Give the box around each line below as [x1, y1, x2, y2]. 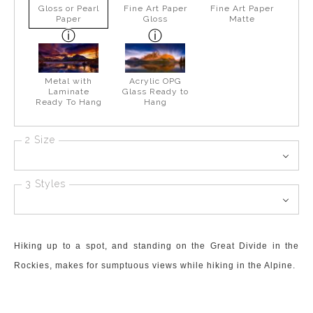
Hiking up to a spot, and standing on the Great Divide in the [14, 241, 299, 252]
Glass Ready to [122, 87, 189, 97]
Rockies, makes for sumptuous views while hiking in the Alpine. [14, 261, 296, 271]
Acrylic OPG [129, 76, 182, 87]
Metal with [45, 76, 93, 87]
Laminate [48, 87, 89, 97]
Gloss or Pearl [38, 3, 99, 14]
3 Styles [25, 178, 66, 190]
